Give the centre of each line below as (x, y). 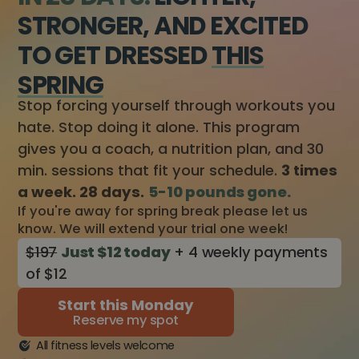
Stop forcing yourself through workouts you (176, 106)
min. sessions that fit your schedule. (149, 171)
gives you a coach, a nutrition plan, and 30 (170, 149)
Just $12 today (115, 252)
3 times (309, 171)
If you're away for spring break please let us (162, 212)
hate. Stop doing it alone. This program (158, 127)
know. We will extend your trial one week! (152, 229)
